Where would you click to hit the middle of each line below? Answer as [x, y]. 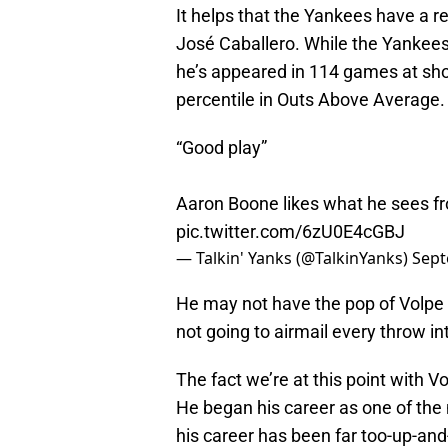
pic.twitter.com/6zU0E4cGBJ [290, 232]
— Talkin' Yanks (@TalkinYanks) [294, 258]
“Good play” [221, 148]
